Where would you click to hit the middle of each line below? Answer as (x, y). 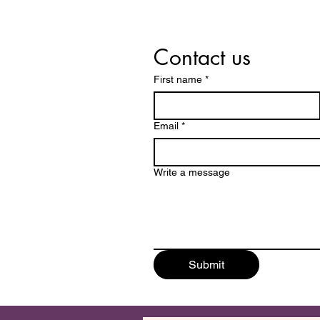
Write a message (192, 172)
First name (178, 79)
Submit (206, 264)
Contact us (202, 57)
